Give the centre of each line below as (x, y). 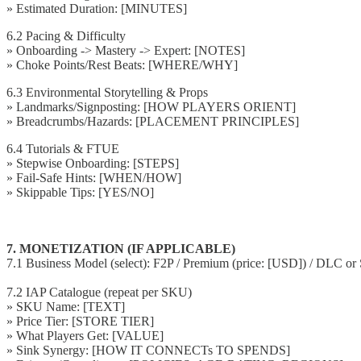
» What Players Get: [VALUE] (85, 335)
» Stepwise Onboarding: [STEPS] (93, 163)
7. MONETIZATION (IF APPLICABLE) (121, 248)
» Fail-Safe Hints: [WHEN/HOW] (94, 177)
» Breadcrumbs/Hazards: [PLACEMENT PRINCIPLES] (153, 121)
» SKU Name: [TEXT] (66, 306)
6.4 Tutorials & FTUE (63, 148)
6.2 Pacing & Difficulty (66, 35)
